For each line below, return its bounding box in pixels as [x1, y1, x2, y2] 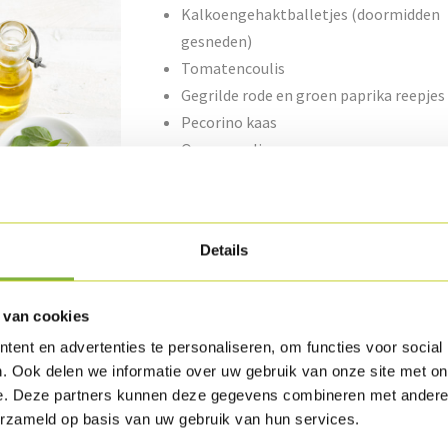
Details [199, 241, 249, 259]
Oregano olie [180, 139, 270, 160]
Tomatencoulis [180, 58, 285, 79]
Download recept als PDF [156, 304, 368, 328]
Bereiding [140, 209, 231, 241]
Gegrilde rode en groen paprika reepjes [180, 85, 445, 106]
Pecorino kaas [180, 112, 277, 133]
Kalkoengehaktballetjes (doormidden [180, 4, 440, 25]
